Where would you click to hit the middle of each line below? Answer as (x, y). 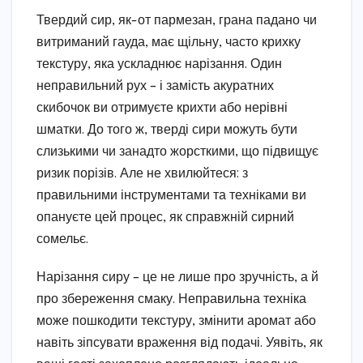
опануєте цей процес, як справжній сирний (165, 218)
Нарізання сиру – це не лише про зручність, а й (177, 278)
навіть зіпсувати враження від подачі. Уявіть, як (179, 344)
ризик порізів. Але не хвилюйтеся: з (142, 174)
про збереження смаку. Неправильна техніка (171, 300)
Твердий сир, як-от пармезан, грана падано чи (177, 21)
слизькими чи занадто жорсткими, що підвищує (177, 152)
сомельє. (62, 240)
